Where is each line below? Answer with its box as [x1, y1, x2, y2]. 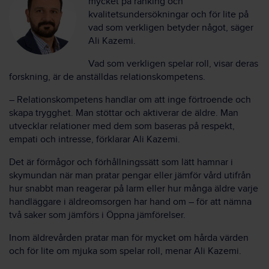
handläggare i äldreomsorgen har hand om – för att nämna [9, 196, 252, 208]
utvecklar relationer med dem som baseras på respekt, [9, 120, 235, 132]
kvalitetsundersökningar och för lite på [88, 8, 249, 20]
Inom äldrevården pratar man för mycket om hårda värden [9, 232, 249, 244]
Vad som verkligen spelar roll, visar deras [88, 58, 258, 70]
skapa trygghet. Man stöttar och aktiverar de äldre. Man [9, 107, 238, 119]
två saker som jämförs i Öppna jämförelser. [9, 209, 186, 221]
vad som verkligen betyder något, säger [88, 22, 253, 34]
